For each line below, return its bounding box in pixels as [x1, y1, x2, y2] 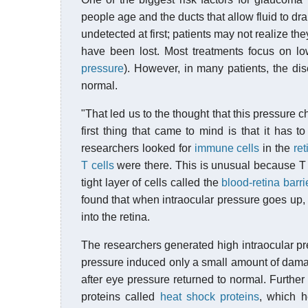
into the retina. [81, 211, 150, 223]
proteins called [81, 291, 160, 302]
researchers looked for [81, 142, 195, 154]
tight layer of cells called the [81, 177, 222, 188]
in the [259, 142, 294, 154]
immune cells [194, 142, 260, 154]
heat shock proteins [159, 291, 260, 302]
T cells [81, 159, 114, 171]
